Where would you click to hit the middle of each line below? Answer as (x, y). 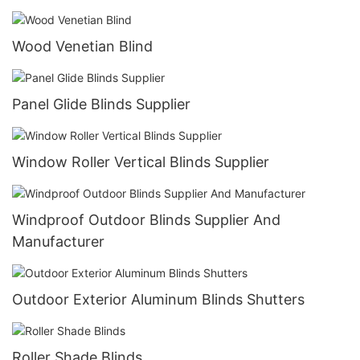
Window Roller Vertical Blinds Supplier (141, 162)
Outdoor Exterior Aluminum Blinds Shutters (158, 299)
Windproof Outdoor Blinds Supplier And (146, 219)
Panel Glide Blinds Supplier (101, 104)
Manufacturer (58, 241)
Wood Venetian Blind (82, 46)
